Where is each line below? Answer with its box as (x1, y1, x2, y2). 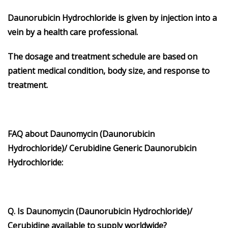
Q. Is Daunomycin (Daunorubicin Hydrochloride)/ (8, 206, 192, 217)
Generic (111, 142, 144, 154)
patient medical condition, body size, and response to (8, 65, 210, 77)
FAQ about (8, 128, 50, 140)
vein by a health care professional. (8, 26, 138, 38)
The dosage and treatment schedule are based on (8, 51, 197, 63)
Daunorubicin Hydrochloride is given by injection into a (8, 12, 217, 24)
